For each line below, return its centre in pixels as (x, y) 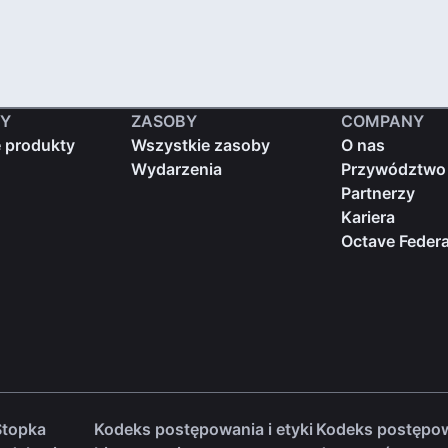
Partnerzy (377, 192)
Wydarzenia (177, 168)
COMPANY (382, 120)
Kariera (367, 216)
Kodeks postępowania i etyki (203, 428)
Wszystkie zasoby (201, 144)
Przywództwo (393, 168)
